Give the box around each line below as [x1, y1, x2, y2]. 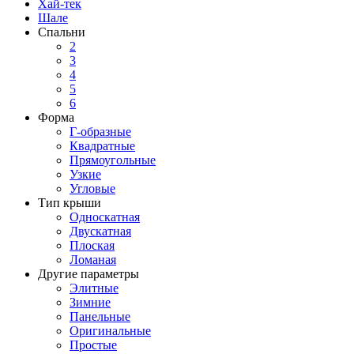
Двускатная [70, 224, 131, 239]
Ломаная [70, 253, 116, 267]
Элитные [70, 281, 119, 296]
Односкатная [70, 210, 140, 224]
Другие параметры [38, 267, 139, 281]
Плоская [70, 239, 115, 253]
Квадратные [70, 139, 135, 153]
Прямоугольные [70, 153, 156, 168]
